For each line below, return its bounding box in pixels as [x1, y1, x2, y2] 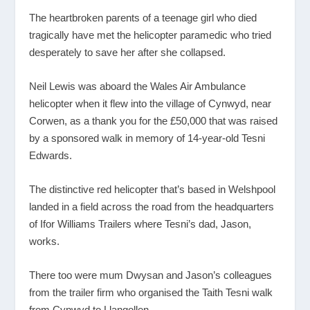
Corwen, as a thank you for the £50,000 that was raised [29, 115, 278, 127]
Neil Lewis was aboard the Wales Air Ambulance [29, 80, 246, 93]
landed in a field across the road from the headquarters [29, 201, 275, 213]
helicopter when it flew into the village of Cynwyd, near [29, 98, 272, 110]
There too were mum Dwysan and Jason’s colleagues [29, 269, 273, 282]
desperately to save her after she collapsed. [29, 46, 226, 59]
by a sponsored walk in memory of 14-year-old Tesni [29, 132, 266, 145]
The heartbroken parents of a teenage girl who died [29, 12, 257, 24]
